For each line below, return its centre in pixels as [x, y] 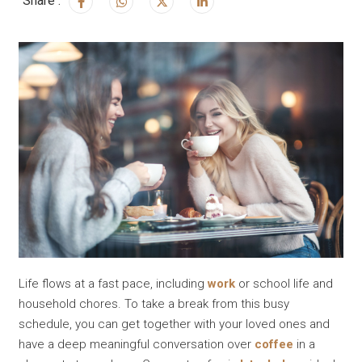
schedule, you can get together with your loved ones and [175, 324]
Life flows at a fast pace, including [114, 284]
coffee [274, 345]
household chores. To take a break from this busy [154, 304]
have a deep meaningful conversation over [137, 345]
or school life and [284, 284]
